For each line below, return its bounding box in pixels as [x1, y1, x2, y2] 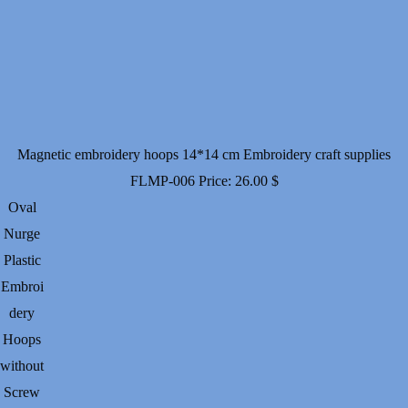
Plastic [3, 252, 41, 269]
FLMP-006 [129, 173, 195, 189]
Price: [198, 173, 235, 189]
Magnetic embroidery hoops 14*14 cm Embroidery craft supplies [17, 147, 391, 163]
